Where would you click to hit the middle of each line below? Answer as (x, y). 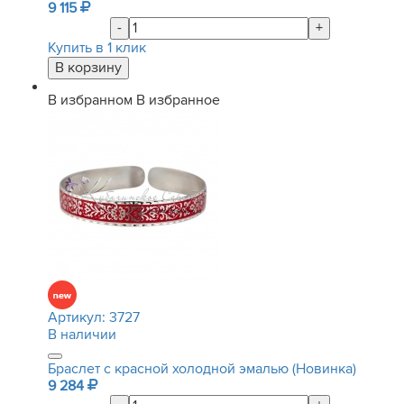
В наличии (82, 335)
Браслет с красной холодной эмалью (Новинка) (202, 369)
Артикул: (78, 317)
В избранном (90, 100)
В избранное (178, 100)
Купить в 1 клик (97, 48)
